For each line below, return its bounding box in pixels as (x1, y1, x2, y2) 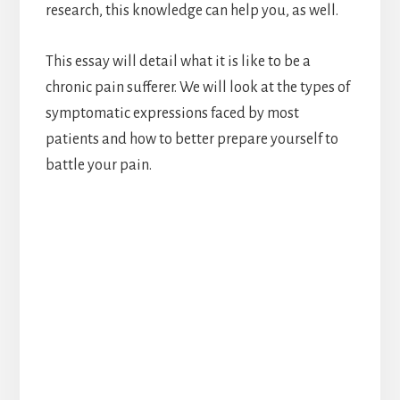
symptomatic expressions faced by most (45, 105, 299, 122)
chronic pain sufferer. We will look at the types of (45, 79, 350, 96)
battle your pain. (45, 157, 152, 174)
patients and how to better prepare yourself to (45, 131, 338, 148)
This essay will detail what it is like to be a (45, 54, 311, 71)
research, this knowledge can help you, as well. (45, 3, 338, 20)
